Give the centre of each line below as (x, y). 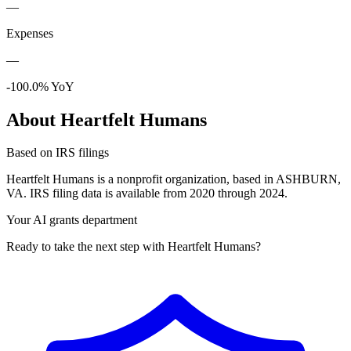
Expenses (30, 33)
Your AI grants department (72, 220)
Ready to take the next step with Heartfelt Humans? (134, 247)
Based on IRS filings (58, 153)
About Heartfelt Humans (107, 119)
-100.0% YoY (40, 86)
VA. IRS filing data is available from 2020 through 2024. (147, 194)
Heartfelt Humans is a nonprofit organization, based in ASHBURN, (174, 179)
